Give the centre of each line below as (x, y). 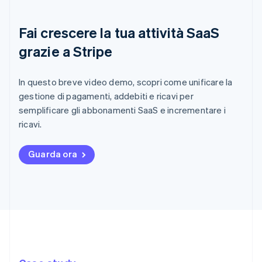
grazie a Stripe (66, 51)
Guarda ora (53, 154)
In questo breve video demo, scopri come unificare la (126, 82)
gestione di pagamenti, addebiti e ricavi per (106, 96)
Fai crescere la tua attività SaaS (119, 33)
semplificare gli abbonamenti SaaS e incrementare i (123, 110)
